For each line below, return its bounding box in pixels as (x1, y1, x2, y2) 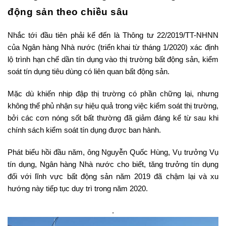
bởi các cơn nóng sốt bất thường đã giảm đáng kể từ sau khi (8, 114, 218, 123)
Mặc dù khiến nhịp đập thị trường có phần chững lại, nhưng (8, 89, 218, 98)
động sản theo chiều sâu (8, 7, 129, 18)
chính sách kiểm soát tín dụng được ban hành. (8, 126, 161, 135)
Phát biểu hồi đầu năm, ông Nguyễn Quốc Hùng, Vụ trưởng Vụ (8, 148, 218, 157)
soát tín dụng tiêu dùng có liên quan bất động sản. (8, 67, 169, 76)
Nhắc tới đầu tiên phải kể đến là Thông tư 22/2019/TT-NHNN (8, 31, 218, 40)
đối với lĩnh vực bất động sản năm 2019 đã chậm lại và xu (8, 172, 218, 181)
